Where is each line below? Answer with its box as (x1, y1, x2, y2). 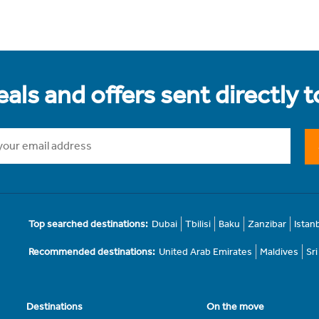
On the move (206, 300, 264, 313)
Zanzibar (248, 218, 287, 231)
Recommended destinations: (28, 246, 156, 258)
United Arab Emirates (159, 246, 253, 258)
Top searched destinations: (28, 218, 149, 231)
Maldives (260, 246, 299, 258)
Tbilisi (185, 218, 211, 231)
